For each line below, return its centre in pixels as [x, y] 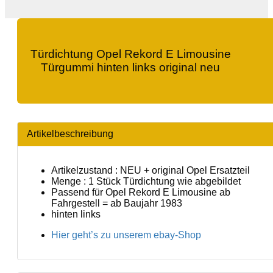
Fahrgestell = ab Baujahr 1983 [117, 203]
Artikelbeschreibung [70, 133]
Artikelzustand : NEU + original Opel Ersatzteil [151, 170]
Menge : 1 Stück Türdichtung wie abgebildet [146, 181]
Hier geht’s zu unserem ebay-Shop [126, 235]
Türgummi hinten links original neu [130, 67]
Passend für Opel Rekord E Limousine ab [141, 192]
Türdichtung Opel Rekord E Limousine [130, 54]
